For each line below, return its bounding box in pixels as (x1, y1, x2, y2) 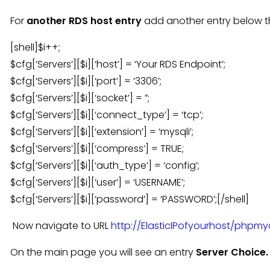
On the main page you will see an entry (10, 245, 196, 259)
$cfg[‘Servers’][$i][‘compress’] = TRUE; (10, 142, 184, 155)
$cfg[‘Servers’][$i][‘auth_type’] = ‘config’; (10, 159, 199, 172)
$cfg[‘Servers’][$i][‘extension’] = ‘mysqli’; (10, 125, 193, 139)
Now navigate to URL (13, 219, 111, 233)
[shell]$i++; (10, 40, 60, 54)
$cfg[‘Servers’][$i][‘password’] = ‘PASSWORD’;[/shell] (10, 192, 249, 206)
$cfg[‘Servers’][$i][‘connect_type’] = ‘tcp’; (10, 108, 203, 122)
